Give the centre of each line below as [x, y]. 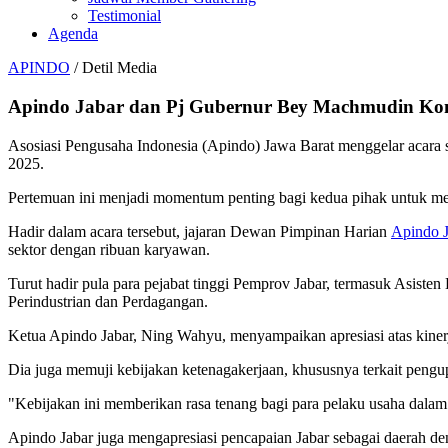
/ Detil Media [113, 68]
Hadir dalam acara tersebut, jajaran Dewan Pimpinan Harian [199, 231]
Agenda [73, 34]
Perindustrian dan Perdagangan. [108, 301]
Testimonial [124, 16]
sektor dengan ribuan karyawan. [109, 249]
